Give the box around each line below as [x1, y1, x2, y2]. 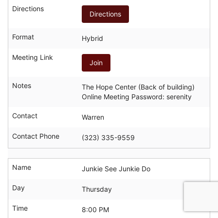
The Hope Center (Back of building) [82, 82, 195, 91]
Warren [82, 112, 104, 121]
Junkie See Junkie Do [82, 164, 150, 173]
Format [12, 32, 34, 41]
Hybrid [82, 34, 103, 42]
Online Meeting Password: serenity [82, 92, 192, 101]
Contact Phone [12, 131, 59, 140]
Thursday [82, 184, 112, 193]
